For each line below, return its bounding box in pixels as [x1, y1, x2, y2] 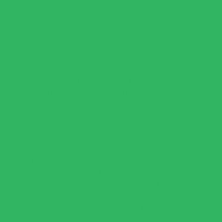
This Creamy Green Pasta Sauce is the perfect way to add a [10, 75, 212, 86]
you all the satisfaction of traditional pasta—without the [15, 201, 207, 212]
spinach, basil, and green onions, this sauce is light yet [17, 110, 205, 120]
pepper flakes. [30, 3, 76, 13]
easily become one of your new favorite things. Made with [12, 98, 210, 109]
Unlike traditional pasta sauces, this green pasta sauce [17, 155, 205, 166]
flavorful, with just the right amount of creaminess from [16, 121, 206, 132]
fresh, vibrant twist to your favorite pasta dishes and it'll [16, 87, 206, 98]
